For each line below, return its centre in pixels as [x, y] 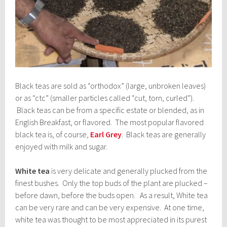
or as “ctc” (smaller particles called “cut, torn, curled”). [106, 98]
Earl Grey [106, 134]
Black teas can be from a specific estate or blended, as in [110, 110]
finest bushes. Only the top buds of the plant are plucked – [112, 183]
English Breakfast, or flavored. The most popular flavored [110, 122]
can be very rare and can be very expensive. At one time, [110, 207]
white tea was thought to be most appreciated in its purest [111, 219]
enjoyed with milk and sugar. [62, 146]
